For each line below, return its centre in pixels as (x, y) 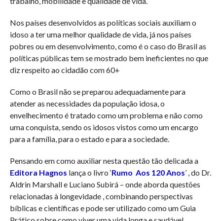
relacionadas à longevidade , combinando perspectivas (101, 196)
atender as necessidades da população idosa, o (87, 104)
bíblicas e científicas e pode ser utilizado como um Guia (103, 208)
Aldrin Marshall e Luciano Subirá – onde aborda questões (105, 184)
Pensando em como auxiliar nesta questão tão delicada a (104, 161)
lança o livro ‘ (89, 173)
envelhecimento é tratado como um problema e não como (106, 115)
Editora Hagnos (38, 173)
